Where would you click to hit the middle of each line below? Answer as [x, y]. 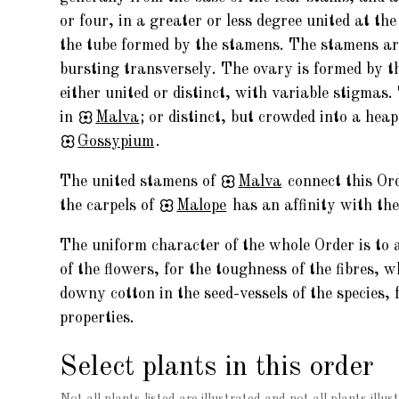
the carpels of [110, 205]
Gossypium [116, 141]
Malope [202, 205]
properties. [98, 318]
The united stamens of [140, 181]
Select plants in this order [217, 367]
